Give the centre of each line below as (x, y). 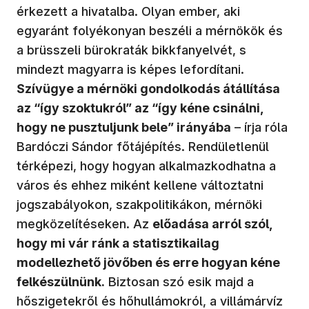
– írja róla (259, 127)
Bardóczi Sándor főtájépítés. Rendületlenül (143, 146)
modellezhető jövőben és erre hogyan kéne (148, 262)
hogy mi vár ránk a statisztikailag (118, 243)
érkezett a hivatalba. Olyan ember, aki (128, 11)
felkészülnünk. (61, 281)
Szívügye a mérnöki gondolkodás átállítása (148, 88)
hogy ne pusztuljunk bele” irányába (124, 127)
